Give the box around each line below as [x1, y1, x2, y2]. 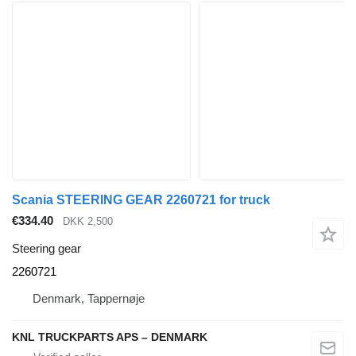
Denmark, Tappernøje [33, 291, 145, 305]
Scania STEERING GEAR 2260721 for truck [12, 193, 270, 207]
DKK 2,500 [63, 215, 113, 228]
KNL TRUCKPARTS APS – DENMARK [12, 330, 207, 343]
